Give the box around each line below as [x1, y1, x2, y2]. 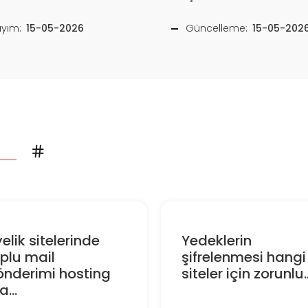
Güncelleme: [186, 21, 248, 36]
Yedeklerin [181, 230, 252, 250]
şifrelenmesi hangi [181, 247, 306, 267]
